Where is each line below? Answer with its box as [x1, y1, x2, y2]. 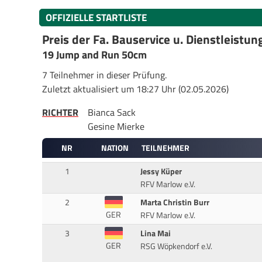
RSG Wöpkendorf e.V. [140, 240, 212, 253]
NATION [101, 142, 129, 154]
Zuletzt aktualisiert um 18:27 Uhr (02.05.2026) [42, 81, 229, 96]
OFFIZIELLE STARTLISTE [46, 9, 147, 25]
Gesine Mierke [88, 119, 144, 133]
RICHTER [42, 105, 78, 119]
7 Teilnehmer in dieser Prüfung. [42, 67, 167, 82]
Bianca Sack [88, 105, 136, 119]
